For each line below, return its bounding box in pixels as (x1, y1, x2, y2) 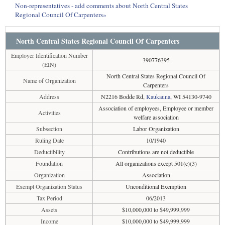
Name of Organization (23, 76, 76, 84)
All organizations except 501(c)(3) (115, 159, 197, 167)
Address (39, 92, 59, 100)
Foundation (36, 159, 63, 167)
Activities (38, 108, 61, 117)
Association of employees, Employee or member (98, 104, 213, 112)
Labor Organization (133, 125, 179, 133)
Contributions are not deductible (118, 148, 194, 156)
